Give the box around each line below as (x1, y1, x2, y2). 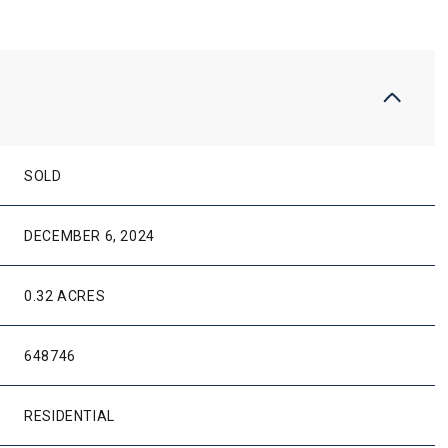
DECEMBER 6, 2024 (24, 228, 155, 245)
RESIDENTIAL (24, 408, 115, 425)
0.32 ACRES (24, 288, 106, 305)
